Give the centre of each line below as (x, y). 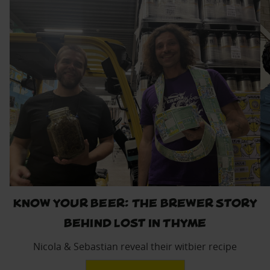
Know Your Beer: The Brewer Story (135, 202)
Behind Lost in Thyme (135, 222)
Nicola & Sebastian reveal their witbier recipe (135, 247)
